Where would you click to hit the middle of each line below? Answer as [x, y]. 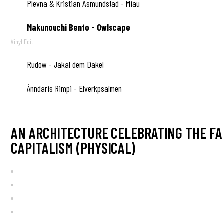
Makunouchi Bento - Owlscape [78, 27]
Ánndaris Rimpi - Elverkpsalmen [73, 88]
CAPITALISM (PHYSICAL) [73, 148]
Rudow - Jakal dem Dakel [64, 64]
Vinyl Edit [22, 41]
